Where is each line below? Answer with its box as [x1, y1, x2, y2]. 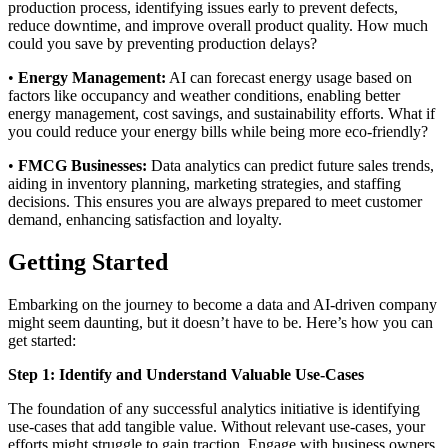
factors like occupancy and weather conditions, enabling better [8, 87, 400, 105]
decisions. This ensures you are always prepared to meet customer [8, 193, 422, 211]
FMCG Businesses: [18, 157, 147, 175]
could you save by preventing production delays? [8, 35, 317, 53]
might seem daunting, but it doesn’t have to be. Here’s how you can [8, 314, 433, 332]
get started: [8, 332, 76, 350]
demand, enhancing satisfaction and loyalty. [8, 211, 282, 229]
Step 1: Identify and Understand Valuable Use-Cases [8, 366, 364, 384]
